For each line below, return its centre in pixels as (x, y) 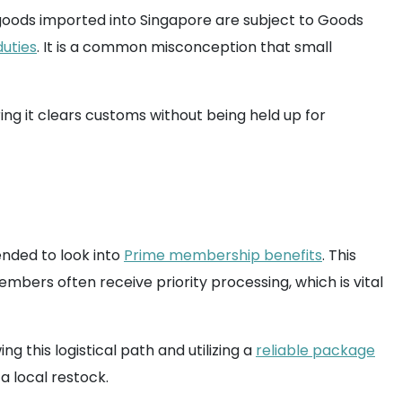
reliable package (315, 350)
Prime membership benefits (223, 255)
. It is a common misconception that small (184, 47)
